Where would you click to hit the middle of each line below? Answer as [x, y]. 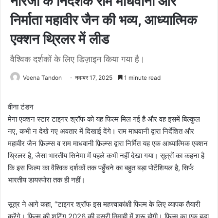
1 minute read [142, 77]
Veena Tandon [42, 77]
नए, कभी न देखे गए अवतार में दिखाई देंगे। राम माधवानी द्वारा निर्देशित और [101, 131]
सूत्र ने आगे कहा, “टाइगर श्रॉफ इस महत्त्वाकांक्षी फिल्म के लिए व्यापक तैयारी [104, 204]
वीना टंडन [21, 107]
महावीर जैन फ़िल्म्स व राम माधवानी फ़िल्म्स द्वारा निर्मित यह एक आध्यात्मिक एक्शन [108, 143]
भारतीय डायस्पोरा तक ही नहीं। [46, 180]
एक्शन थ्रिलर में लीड [60, 39]
